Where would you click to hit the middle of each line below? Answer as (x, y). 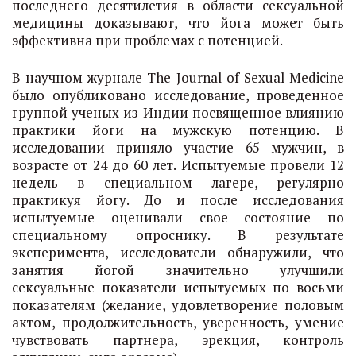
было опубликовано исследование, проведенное (178, 95)
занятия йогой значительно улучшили (178, 270)
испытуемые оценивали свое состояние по (178, 217)
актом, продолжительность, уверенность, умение (178, 322)
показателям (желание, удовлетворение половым (178, 305)
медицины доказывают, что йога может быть (178, 23)
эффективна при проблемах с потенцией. (147, 40)
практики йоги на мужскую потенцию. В (178, 130)
